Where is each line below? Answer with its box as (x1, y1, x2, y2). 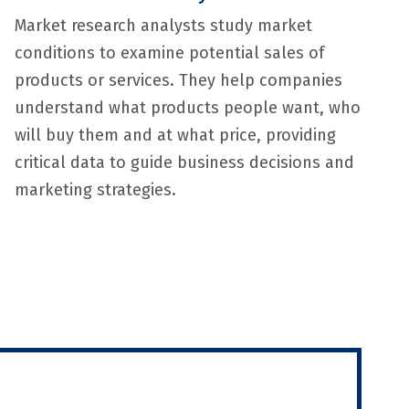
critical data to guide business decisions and (14, 152, 354, 173)
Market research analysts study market (14, 16, 312, 36)
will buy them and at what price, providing (14, 125, 336, 145)
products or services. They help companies (14, 70, 342, 90)
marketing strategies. (14, 180, 176, 200)
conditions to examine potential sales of (14, 43, 324, 63)
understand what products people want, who (14, 98, 361, 118)
